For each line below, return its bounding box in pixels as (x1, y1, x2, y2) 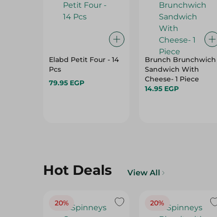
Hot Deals (43, 162, 112, 178)
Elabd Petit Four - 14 (49, 55, 119, 64)
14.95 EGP (144, 84, 179, 93)
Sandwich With (144, 65, 199, 74)
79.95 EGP (49, 78, 84, 87)
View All (127, 168, 160, 177)
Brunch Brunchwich (144, 55, 216, 64)
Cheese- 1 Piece (144, 75, 199, 83)
